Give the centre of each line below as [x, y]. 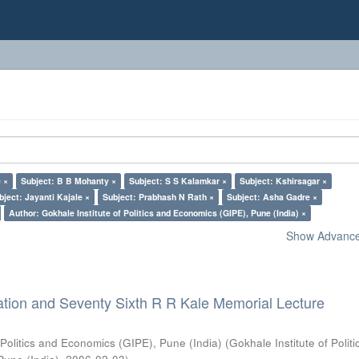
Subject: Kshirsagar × [284, 181]
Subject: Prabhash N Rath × [159, 197]
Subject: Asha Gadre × [272, 197]
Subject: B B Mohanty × [69, 181]
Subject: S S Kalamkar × [178, 181]
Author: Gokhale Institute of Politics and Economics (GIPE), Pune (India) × [158, 213]
